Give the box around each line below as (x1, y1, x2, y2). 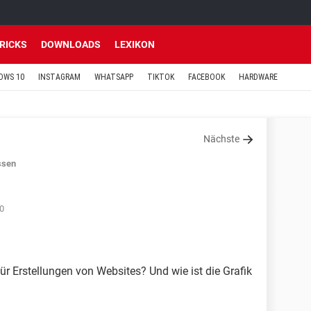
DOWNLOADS (41, 39, 101, 50)
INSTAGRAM (38, 72, 81, 82)
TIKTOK (147, 72, 174, 82)
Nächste (203, 133, 239, 144)
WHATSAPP (94, 72, 133, 82)
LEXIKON (115, 39, 155, 50)
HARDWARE (239, 72, 278, 82)
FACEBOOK (188, 72, 225, 82)
